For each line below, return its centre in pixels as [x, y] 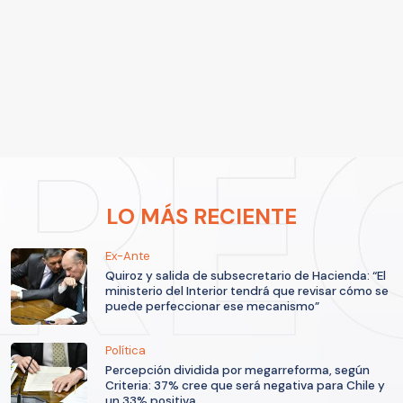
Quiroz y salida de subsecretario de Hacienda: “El [246, 276]
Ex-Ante [128, 256]
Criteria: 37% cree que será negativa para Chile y [245, 386]
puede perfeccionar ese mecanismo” [212, 307]
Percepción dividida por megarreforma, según [237, 371]
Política [125, 351]
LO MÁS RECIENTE [201, 217]
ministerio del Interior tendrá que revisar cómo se [247, 291]
